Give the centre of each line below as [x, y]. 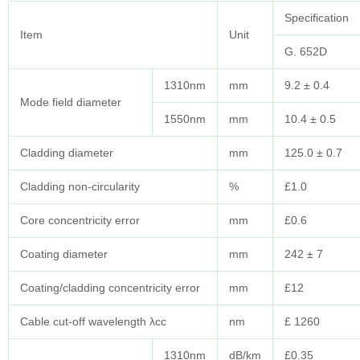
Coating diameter [64, 254]
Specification [317, 18]
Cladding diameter [67, 153]
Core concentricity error [80, 221]
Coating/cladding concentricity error [110, 288]
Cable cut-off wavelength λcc [93, 322]
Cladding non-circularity [80, 187]
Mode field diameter [71, 102]
